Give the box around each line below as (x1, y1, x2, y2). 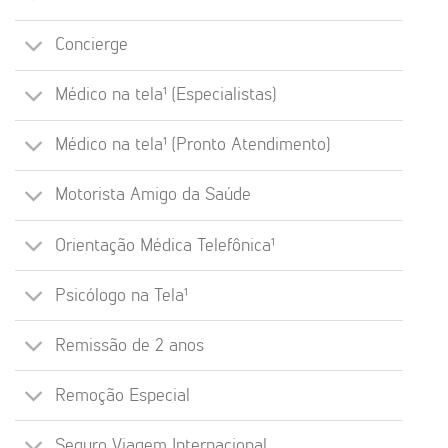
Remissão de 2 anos (55, 336, 205, 355)
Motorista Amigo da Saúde (55, 186, 252, 205)
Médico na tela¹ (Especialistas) (55, 86, 277, 105)
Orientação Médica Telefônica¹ (55, 236, 276, 255)
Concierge (55, 36, 129, 55)
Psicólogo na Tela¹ (55, 286, 189, 305)
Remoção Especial (55, 386, 191, 405)
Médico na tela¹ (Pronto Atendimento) (55, 136, 331, 155)
